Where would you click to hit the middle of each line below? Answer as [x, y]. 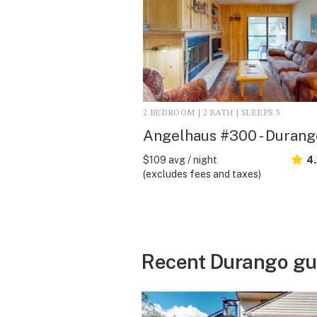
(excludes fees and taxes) [202, 174]
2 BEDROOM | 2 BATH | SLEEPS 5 [212, 113]
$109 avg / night [180, 160]
